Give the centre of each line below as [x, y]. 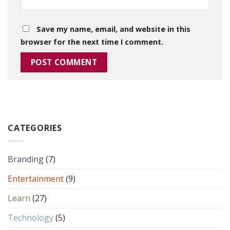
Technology [31, 217]
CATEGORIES [35, 128]
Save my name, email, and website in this [113, 29]
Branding [26, 159]
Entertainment [36, 178]
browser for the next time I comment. [92, 42]
